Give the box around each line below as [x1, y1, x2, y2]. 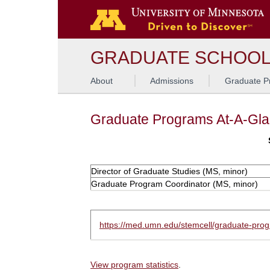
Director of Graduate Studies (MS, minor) [91, 166, 248, 176]
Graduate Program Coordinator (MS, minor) [91, 179, 258, 189]
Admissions [150, 76, 194, 86]
